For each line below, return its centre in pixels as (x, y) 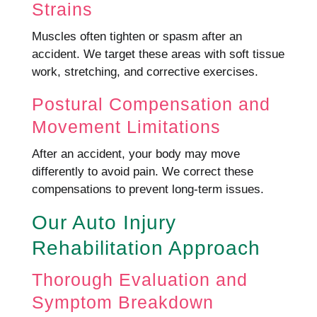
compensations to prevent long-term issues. (148, 189)
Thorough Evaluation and (139, 279)
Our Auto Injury (104, 223)
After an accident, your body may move (136, 154)
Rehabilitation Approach (146, 248)
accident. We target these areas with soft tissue (158, 54)
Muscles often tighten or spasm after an (137, 36)
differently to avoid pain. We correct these (142, 172)
